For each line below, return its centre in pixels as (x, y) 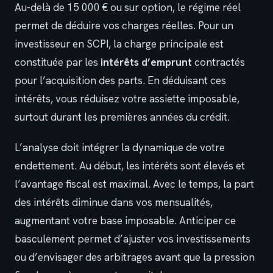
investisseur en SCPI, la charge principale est (119, 44)
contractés (218, 62)
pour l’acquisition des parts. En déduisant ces (120, 80)
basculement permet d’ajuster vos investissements (133, 239)
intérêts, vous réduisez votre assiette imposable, (127, 98)
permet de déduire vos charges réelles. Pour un (124, 25)
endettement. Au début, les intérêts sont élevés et (130, 166)
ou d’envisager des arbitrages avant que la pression (135, 257)
